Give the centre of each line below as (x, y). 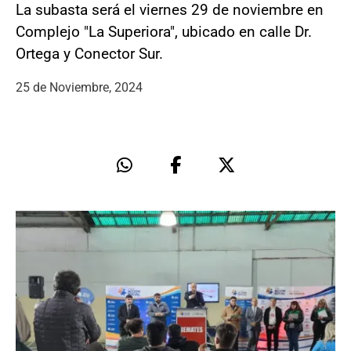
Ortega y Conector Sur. (89, 53)
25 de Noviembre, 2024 (79, 87)
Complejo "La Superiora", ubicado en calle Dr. (164, 31)
